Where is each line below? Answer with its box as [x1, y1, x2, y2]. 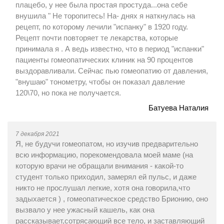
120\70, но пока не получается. [15, 88, 121, 97]
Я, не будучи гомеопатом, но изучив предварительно [15, 139, 198, 148]
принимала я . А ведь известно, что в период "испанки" [15, 44, 204, 53]
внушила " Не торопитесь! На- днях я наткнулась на [15, 11, 195, 20]
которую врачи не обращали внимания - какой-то [15, 161, 183, 170]
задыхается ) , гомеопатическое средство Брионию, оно [15, 194, 208, 203]
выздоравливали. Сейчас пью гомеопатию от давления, [15, 66, 208, 75]
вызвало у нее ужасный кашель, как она [15, 205, 154, 214]
